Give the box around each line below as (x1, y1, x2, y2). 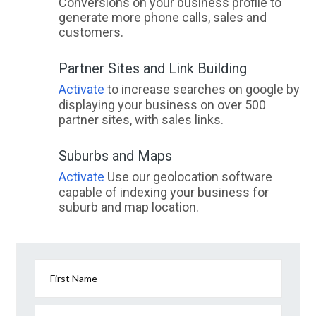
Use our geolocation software (104, 169, 272, 184)
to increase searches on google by (104, 82, 300, 97)
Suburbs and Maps (58, 147, 172, 164)
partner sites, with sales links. (58, 112, 224, 127)
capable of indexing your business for (58, 185, 269, 200)
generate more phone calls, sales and (58, 10, 267, 25)
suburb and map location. (58, 200, 199, 214)
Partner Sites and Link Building (58, 60, 247, 77)
